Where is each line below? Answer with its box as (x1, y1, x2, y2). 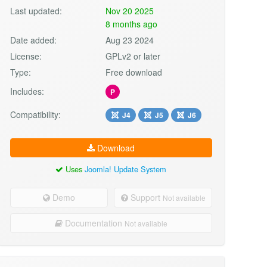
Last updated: (10, 4, 62, 17)
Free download (105, 66, 163, 78)
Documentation (62, 216, 125, 229)
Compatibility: (10, 108, 61, 120)
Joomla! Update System (85, 163, 167, 175)
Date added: (10, 33, 57, 46)
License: (10, 49, 42, 62)
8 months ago (105, 17, 158, 30)
